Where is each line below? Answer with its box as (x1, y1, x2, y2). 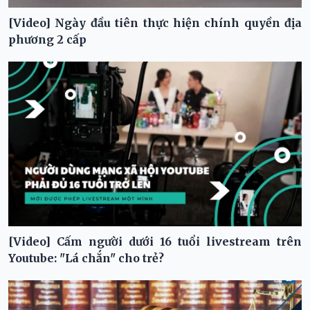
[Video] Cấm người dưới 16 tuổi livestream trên (8, 235, 302, 249)
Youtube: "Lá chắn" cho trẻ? (8, 251, 164, 266)
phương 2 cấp (8, 33, 86, 46)
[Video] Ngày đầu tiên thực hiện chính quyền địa (8, 16, 302, 30)
